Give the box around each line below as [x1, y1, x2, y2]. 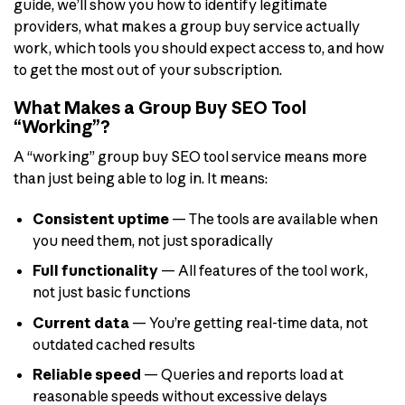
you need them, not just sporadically [32, 231, 273, 250]
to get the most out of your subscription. [14, 60, 282, 79]
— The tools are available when [168, 209, 378, 228]
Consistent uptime [32, 209, 169, 228]
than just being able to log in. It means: [14, 168, 268, 187]
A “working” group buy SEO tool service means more [14, 146, 367, 165]
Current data [32, 313, 129, 332]
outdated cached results [32, 334, 195, 353]
